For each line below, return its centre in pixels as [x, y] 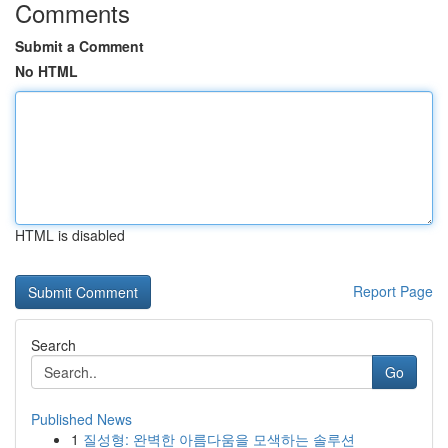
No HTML [46, 71]
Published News [81, 419]
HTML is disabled [70, 235]
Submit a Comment [79, 46]
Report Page [393, 291]
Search [53, 345]
